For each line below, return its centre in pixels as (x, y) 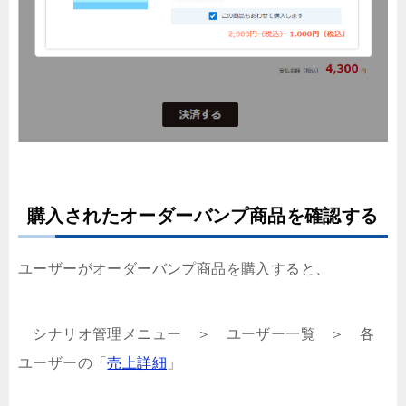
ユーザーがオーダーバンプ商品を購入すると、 (174, 268)
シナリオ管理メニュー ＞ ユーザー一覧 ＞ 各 (197, 333)
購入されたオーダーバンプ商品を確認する (203, 215)
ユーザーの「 (63, 362)
